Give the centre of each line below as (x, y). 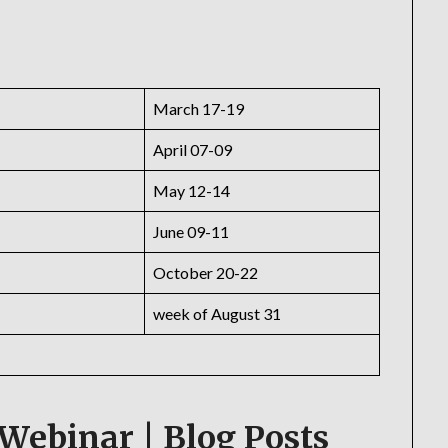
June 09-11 (191, 232)
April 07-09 (193, 150)
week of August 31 (217, 314)
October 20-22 (206, 273)
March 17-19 (200, 109)
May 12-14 (192, 191)
